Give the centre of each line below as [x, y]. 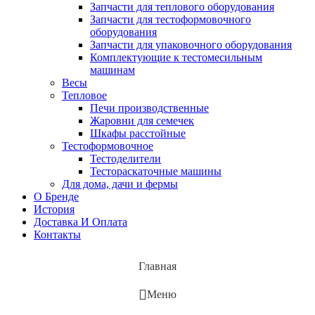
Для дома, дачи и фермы [120, 184]
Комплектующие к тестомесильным [176, 57]
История [54, 209]
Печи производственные [149, 108]
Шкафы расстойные [138, 133]
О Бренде [56, 196]
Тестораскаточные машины [156, 171]
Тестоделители [126, 158]
